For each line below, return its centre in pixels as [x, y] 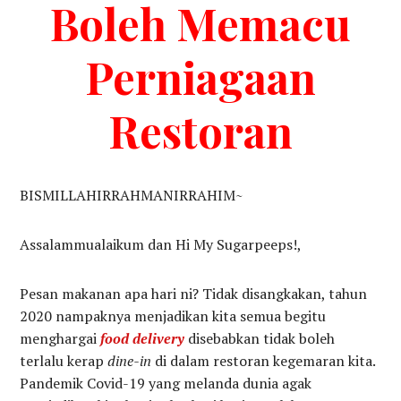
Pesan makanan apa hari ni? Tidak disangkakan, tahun [194, 294]
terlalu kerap [64, 361]
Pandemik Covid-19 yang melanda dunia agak [166, 384]
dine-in [130, 361]
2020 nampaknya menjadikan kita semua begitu [173, 316]
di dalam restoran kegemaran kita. [264, 361]
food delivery [141, 339]
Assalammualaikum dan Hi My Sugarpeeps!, [161, 245]
